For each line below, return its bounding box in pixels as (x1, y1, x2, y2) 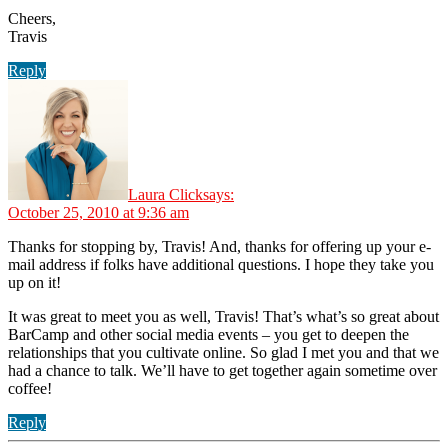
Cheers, (8, 9, 56, 27)
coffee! (8, 379, 52, 397)
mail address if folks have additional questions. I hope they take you (8, 255, 434, 273)
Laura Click (128, 185, 203, 203)
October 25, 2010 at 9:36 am (8, 203, 189, 221)
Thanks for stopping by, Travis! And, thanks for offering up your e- (8, 237, 431, 255)
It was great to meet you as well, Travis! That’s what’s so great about (8, 307, 439, 325)
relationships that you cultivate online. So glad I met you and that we (8, 343, 439, 361)
